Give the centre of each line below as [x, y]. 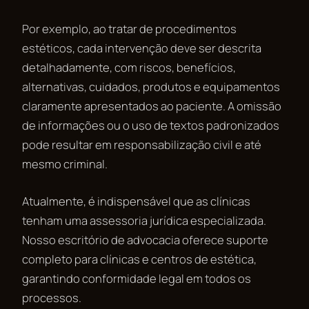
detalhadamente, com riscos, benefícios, [129, 67]
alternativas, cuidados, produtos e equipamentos [151, 86]
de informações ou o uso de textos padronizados [151, 125]
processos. [52, 297]
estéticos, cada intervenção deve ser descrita [142, 48]
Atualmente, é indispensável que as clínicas [136, 201]
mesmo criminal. [65, 163]
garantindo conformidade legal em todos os [137, 278]
